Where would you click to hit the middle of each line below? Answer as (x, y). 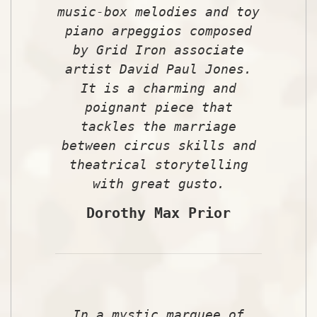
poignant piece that (158, 107)
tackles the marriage (158, 126)
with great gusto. (158, 183)
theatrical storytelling (158, 164)
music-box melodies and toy (158, 11)
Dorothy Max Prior (158, 213)
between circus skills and (158, 145)
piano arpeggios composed (158, 30)
